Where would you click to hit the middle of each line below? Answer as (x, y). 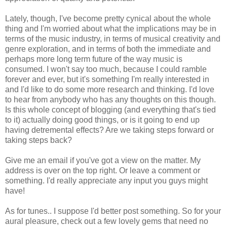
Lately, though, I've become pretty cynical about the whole (108, 18)
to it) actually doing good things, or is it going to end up (102, 120)
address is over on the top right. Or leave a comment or (103, 170)
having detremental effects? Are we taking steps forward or (109, 130)
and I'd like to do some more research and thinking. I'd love (110, 89)
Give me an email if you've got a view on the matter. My (103, 160)
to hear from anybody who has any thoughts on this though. (110, 99)
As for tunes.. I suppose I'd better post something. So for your (113, 211)
